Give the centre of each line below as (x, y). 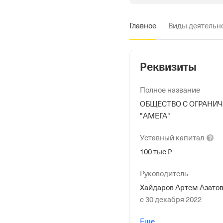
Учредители (161, 212)
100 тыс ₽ (156, 152)
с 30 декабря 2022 (171, 200)
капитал (190, 138)
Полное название (170, 90)
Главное (143, 26)
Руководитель (164, 174)
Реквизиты (168, 67)
